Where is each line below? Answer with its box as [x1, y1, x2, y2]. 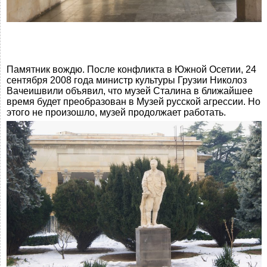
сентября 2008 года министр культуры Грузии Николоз [7, 75, 247, 86]
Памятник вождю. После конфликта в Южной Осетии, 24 [7, 64, 256, 75]
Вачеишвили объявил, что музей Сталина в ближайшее [7, 86, 253, 97]
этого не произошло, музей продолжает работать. [7, 107, 226, 118]
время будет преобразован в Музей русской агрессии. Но [7, 97, 260, 107]
